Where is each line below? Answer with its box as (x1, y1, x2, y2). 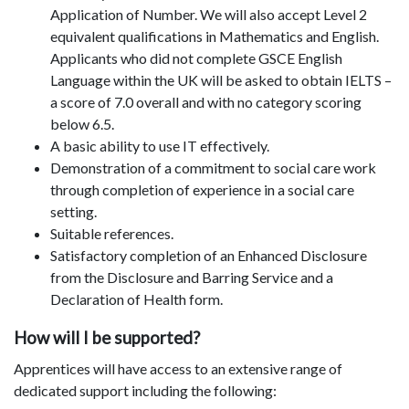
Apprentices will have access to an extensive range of (14, 360, 342, 378)
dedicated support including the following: (14, 382, 277, 400)
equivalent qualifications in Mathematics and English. (50, 27, 379, 46)
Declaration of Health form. (50, 290, 223, 309)
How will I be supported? (14, 328, 200, 349)
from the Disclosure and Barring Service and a (50, 268, 333, 287)
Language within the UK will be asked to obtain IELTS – (50, 71, 392, 89)
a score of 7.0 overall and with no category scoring (50, 93, 362, 111)
